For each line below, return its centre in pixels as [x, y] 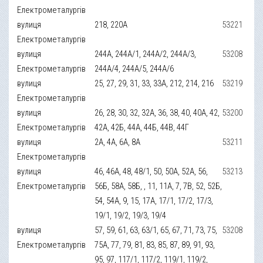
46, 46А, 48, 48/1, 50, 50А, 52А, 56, [151, 171]
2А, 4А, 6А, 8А [118, 142]
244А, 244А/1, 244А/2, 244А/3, [146, 54]
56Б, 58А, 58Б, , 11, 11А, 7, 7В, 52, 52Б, [159, 186]
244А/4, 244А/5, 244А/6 [134, 68]
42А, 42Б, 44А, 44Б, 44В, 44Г [142, 127]
